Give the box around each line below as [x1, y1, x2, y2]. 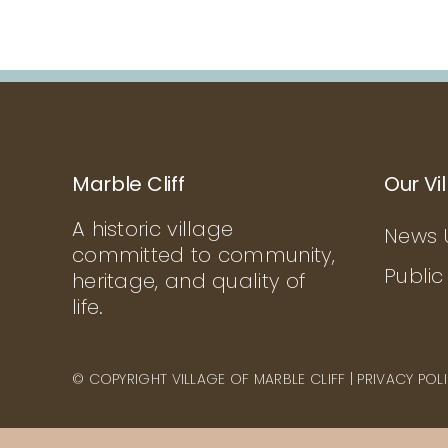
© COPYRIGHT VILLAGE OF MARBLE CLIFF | [71, 368, 358, 389]
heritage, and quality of [71, 266, 306, 295]
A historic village [71, 214, 234, 243]
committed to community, [71, 240, 335, 269]
